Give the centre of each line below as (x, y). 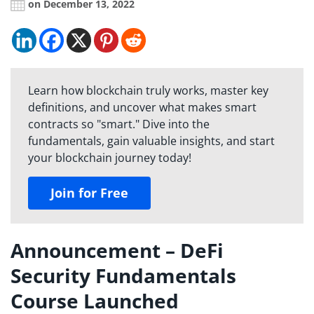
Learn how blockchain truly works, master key (148, 91)
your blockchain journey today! (110, 158)
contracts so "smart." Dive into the (119, 124)
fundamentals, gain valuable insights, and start (151, 141)
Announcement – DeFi (117, 251)
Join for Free (89, 193)
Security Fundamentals (123, 276)
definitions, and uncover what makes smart (142, 108)
